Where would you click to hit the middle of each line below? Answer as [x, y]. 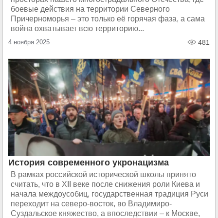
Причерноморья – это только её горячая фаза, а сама [108, 19]
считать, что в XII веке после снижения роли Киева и [105, 184]
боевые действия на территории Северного [90, 9]
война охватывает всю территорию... [77, 28]
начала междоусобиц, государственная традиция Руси [109, 194]
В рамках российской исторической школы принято [103, 174]
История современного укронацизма [89, 163]
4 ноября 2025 [29, 42]
